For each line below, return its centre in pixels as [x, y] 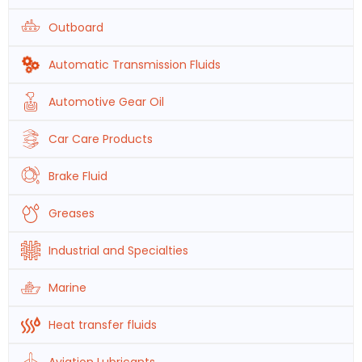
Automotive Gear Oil [106, 102]
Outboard [76, 27]
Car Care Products [101, 139]
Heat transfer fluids [103, 325]
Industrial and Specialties [118, 250]
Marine [67, 288]
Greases [72, 213]
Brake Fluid [78, 176]
